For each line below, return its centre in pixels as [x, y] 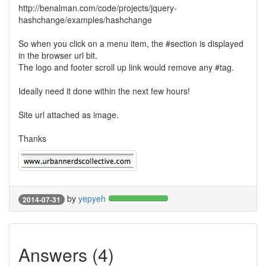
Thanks [32, 138]
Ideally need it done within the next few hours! [104, 91]
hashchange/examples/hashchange [85, 20]
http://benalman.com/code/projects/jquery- [98, 8]
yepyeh [92, 198]
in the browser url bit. [58, 55]
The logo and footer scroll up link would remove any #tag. [126, 67]
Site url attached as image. [69, 115]
